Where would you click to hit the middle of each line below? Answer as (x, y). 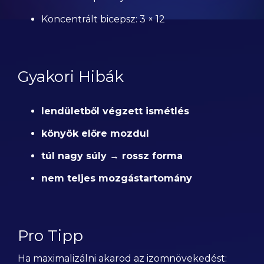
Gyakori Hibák (71, 77)
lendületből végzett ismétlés (115, 111)
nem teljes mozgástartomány (117, 178)
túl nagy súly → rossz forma (112, 156)
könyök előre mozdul (95, 133)
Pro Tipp (50, 236)
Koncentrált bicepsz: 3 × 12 (103, 19)
